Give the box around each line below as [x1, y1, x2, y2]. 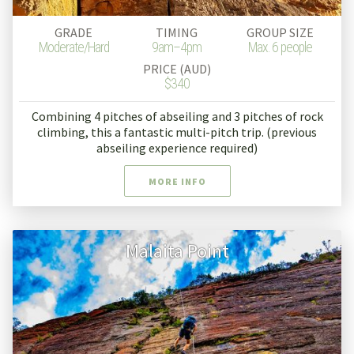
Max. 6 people [248, 40, 313, 56]
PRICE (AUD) [143, 61, 211, 77]
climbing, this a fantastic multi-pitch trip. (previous [37, 124, 317, 141]
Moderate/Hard [38, 40, 109, 56]
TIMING [156, 24, 198, 41]
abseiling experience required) [96, 140, 258, 156]
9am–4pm [152, 40, 202, 56]
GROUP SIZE [247, 24, 314, 41]
